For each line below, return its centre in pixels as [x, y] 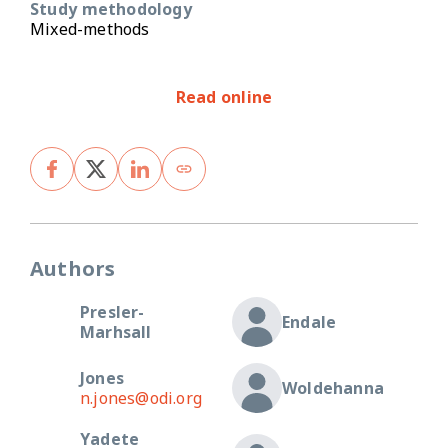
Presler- [112, 311]
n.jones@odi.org [141, 397]
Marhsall [116, 331]
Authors [73, 268]
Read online [224, 96]
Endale [309, 321]
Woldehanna [333, 387]
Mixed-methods [90, 28]
